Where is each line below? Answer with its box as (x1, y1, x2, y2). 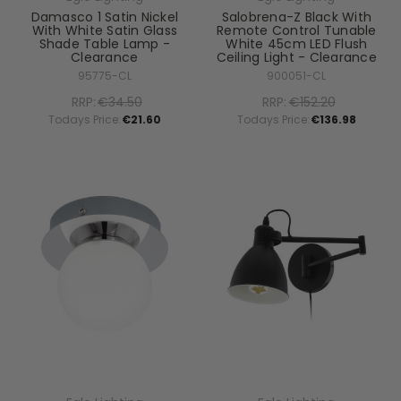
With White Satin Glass (31, 21, 177, 39)
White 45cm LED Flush (226, 34, 368, 53)
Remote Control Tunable (217, 21, 377, 39)
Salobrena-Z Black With (221, 7, 371, 26)
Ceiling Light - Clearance (216, 47, 377, 66)
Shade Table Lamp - (38, 34, 170, 53)
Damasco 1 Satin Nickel (30, 7, 178, 26)
